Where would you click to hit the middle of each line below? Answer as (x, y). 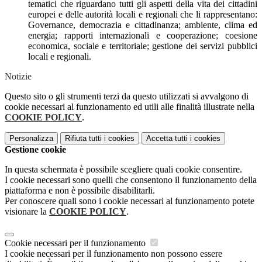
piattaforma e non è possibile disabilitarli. (80, 191)
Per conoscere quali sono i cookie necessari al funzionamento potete (130, 201)
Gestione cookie (35, 150)
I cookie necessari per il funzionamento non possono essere (113, 254)
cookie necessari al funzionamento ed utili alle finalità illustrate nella (130, 107)
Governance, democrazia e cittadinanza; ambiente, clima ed (143, 25)
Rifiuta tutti (83, 139)
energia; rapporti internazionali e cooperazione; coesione (143, 36)
